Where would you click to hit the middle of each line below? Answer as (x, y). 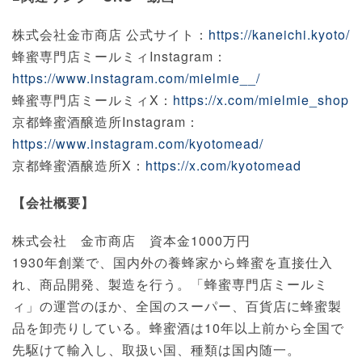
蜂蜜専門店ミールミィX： (93, 100)
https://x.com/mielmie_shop (261, 100)
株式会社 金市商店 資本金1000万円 (131, 241)
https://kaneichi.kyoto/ (279, 35)
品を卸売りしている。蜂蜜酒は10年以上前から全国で (178, 328)
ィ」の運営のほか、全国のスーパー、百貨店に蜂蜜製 (177, 306)
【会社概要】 (53, 203)
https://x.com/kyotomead (223, 166)
